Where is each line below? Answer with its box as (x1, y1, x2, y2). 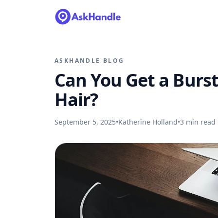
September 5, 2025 (54, 117, 116, 127)
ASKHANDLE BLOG (54, 56, 125, 65)
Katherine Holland (118, 117, 178, 127)
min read (184, 117, 216, 127)
